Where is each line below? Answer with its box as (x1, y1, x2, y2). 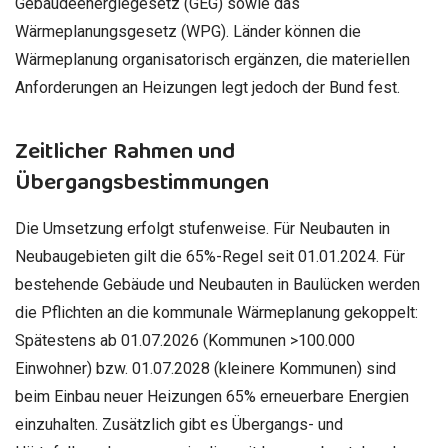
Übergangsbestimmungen (15, 163, 269, 201)
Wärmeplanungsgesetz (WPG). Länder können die (15, 21, 361, 41)
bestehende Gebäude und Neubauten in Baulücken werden (15, 274, 420, 294)
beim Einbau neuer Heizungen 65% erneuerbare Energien (15, 386, 409, 406)
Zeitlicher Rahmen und (15, 132, 235, 170)
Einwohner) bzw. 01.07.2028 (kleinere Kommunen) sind (15, 358, 396, 378)
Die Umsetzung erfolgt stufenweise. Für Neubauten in (15, 218, 390, 238)
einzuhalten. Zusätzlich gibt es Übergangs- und (15, 414, 343, 434)
